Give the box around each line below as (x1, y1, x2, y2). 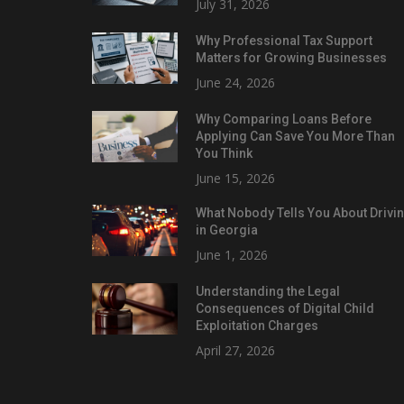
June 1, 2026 (196, 245, 268, 263)
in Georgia (196, 222, 258, 237)
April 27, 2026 (196, 341, 275, 359)
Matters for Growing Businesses (196, 50, 387, 65)
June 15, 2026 (196, 169, 275, 187)
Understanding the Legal (196, 283, 340, 298)
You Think (196, 145, 252, 161)
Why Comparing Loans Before (196, 111, 372, 126)
